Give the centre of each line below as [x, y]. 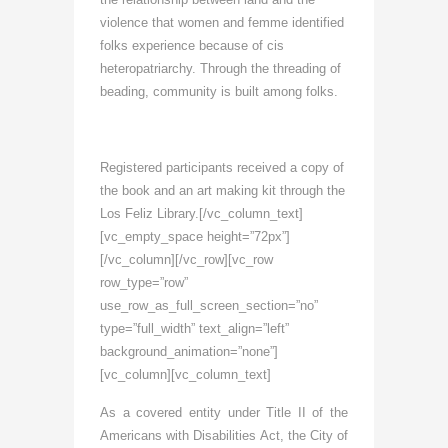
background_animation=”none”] [189, 351]
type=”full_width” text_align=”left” [194, 328]
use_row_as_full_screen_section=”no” [209, 305]
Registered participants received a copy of [222, 167]
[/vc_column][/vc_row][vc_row [186, 259]
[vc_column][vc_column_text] [185, 374]
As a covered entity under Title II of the [224, 412]
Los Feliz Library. [149, 213]
